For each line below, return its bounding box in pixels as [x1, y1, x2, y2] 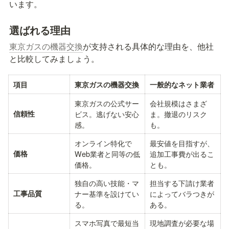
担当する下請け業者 [150, 177, 214, 189]
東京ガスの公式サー [75, 98, 139, 109]
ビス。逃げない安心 [75, 108, 139, 120]
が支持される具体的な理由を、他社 [83, 40, 214, 53]
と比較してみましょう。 [9, 53, 99, 65]
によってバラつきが [150, 188, 214, 199]
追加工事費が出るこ [150, 148, 214, 159]
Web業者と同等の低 [75, 148, 140, 159]
